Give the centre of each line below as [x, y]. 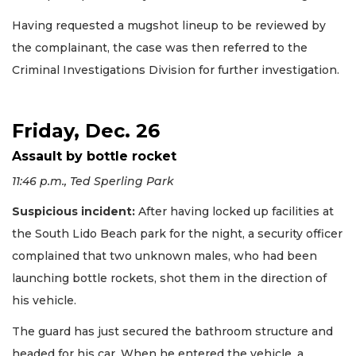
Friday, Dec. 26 [86, 130]
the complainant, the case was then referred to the [160, 47]
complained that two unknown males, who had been [164, 256]
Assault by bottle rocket [94, 156]
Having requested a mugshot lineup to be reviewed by [169, 25]
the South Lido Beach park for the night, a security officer [177, 234]
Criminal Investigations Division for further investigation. [176, 70]
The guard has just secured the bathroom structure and [172, 331]
